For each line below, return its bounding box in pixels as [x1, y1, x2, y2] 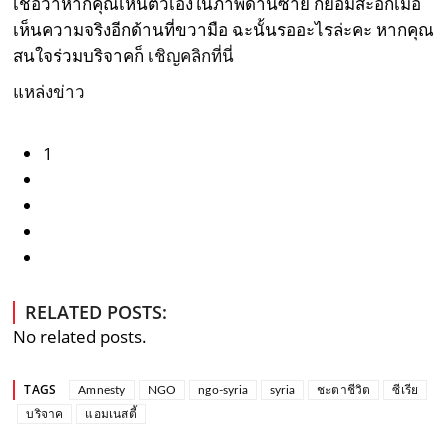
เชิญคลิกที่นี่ [148, 44, 239, 68]
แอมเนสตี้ [85, 408, 137, 421]
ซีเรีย [392, 384, 419, 397]
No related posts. [13, 325, 148, 349]
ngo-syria [198, 384, 249, 397]
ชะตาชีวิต [317, 384, 371, 397]
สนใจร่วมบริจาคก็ [13, 44, 149, 68]
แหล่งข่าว [13, 80, 86, 104]
